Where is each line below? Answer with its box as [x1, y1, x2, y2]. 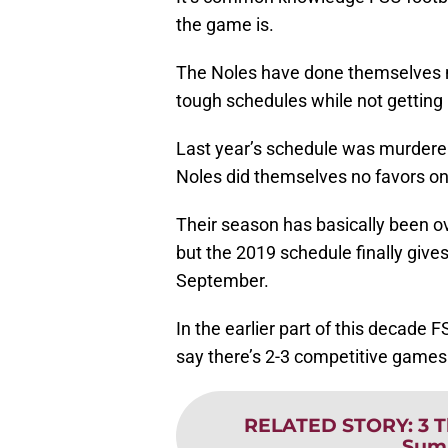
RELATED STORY [244, 412, 408, 437]
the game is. [176, 13, 274, 35]
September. [176, 269, 269, 291]
